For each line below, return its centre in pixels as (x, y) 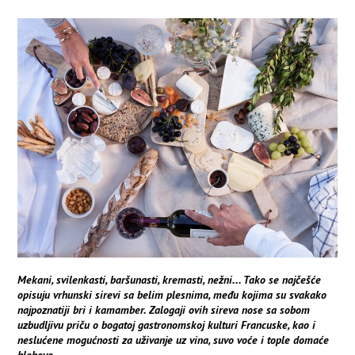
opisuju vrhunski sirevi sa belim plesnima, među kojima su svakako (172, 295)
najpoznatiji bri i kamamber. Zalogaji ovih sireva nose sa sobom (164, 310)
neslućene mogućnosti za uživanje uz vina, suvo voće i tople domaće (174, 340)
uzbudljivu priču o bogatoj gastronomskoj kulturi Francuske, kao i (167, 325)
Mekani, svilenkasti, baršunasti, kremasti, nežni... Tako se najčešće (170, 280)
